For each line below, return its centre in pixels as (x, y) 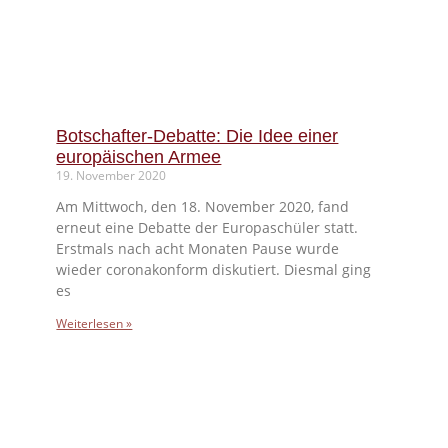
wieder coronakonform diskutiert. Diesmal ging (214, 269)
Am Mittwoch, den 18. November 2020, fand (203, 206)
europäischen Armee (139, 156)
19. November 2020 (111, 175)
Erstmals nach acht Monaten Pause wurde (198, 248)
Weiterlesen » (94, 323)
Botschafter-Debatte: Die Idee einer (197, 135)
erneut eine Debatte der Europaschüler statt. (207, 227)
